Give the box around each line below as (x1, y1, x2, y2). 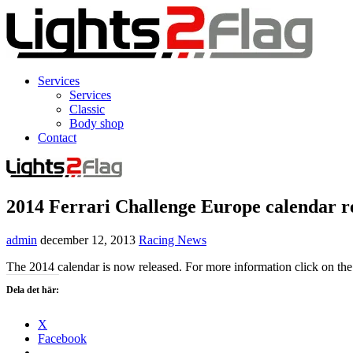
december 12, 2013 (40, 232, 136, 247)
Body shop (69, 117, 124, 130)
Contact (38, 131, 76, 144)
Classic (69, 102, 105, 116)
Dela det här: (6, 284, 59, 295)
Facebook (38, 331, 87, 345)
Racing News (139, 232, 206, 247)
